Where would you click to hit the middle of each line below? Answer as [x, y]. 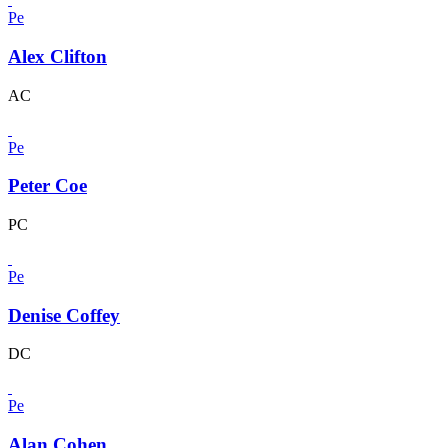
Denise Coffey [64, 315]
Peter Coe [47, 186]
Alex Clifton [57, 56]
